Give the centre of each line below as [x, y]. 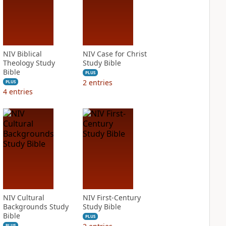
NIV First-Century [111, 197]
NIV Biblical [22, 54]
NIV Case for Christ [115, 54]
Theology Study [29, 63]
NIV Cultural [23, 197]
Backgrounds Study [36, 207]
